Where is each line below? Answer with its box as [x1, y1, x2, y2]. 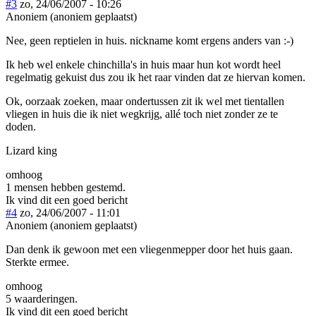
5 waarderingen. [6, 292, 78, 305]
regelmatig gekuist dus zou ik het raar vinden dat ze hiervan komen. [6, 71, 305, 83]
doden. [6, 120, 36, 133]
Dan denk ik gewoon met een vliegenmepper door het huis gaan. [6, 243, 293, 255]
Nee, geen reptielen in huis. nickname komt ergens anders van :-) [6, 34, 293, 47]
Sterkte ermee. [6, 255, 69, 268]
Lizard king [6, 144, 57, 157]
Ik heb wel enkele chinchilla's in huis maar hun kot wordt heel [6, 58, 281, 71]
